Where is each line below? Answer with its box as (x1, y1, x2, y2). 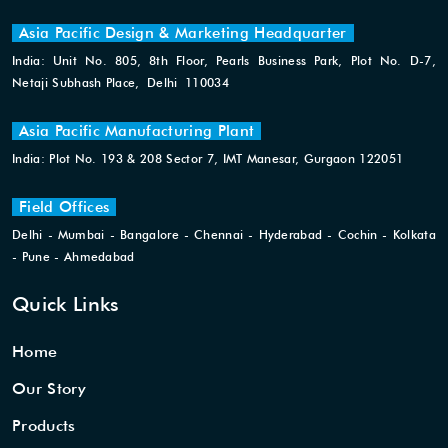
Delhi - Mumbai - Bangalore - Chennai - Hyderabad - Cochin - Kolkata (12, 227, 436, 243)
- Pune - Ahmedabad (12, 249, 135, 265)
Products (12, 416, 76, 436)
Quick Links (12, 292, 120, 317)
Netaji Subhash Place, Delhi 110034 (12, 75, 229, 91)
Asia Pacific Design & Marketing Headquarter (19, 24, 347, 43)
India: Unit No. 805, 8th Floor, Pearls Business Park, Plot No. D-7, (12, 53, 436, 69)
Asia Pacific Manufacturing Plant (19, 122, 255, 141)
